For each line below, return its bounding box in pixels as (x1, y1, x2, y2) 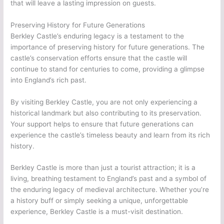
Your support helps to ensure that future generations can (10, 119, 194, 128)
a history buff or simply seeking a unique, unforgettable (10, 196, 188, 205)
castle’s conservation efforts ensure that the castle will (10, 53, 187, 62)
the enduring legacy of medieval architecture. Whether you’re (10, 185, 209, 194)
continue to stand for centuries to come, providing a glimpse (10, 64, 205, 73)
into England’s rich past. (10, 75, 87, 84)
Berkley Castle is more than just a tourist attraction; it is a (10, 163, 196, 172)
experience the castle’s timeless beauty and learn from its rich (10, 130, 210, 139)
